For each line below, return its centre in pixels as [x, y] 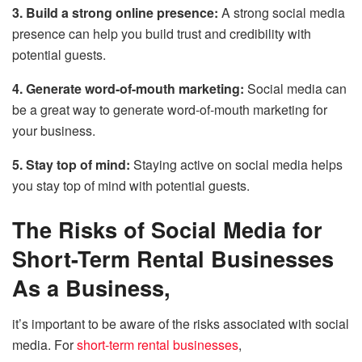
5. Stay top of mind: [73, 165]
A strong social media [283, 13]
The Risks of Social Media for [167, 229]
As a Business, [91, 287]
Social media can [297, 89]
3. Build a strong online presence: [117, 13]
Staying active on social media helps [238, 165]
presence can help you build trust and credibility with [162, 34]
